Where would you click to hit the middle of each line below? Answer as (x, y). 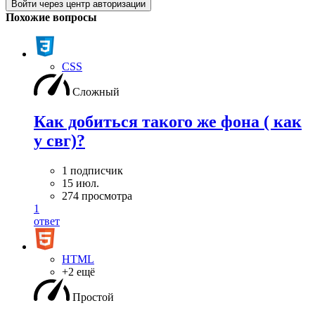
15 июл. (81, 183)
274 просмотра (97, 196)
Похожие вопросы (51, 18)
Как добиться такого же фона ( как (168, 122)
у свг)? (59, 141)
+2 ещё (78, 272)
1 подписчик (92, 171)
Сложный (96, 92)
